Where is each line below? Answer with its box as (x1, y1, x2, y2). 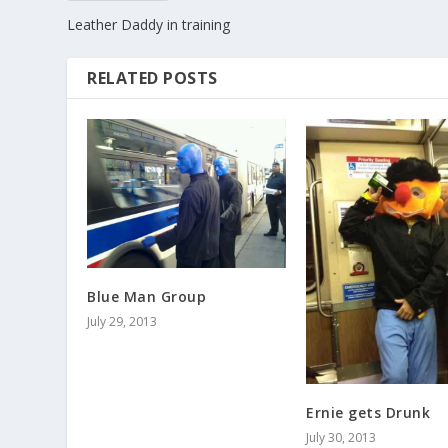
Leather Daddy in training (67, 15, 231, 35)
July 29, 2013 (87, 313, 158, 331)
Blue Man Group (87, 287, 207, 307)
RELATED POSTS (87, 67, 218, 90)
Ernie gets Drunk (306, 403, 430, 423)
